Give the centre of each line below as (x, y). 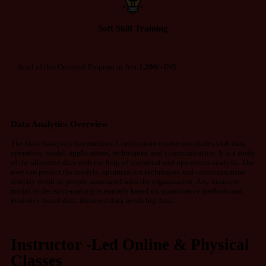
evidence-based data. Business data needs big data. (92, 200)
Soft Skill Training (133, 28)
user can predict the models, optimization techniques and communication (128, 172)
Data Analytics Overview (59, 124)
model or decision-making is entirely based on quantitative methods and (127, 191)
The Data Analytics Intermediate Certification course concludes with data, (129, 143)
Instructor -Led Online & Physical (130, 244)
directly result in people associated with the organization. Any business (125, 181)
